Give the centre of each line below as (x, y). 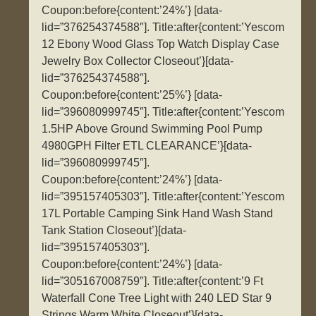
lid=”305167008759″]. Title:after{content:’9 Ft (153, 281)
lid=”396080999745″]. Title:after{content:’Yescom (163, 112)
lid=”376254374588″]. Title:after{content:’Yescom (163, 28)
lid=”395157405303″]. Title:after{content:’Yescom (163, 197)
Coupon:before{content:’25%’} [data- (132, 95)
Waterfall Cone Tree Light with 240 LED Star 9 (157, 298)
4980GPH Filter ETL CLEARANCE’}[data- (147, 146)
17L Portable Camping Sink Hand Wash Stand (158, 214)
